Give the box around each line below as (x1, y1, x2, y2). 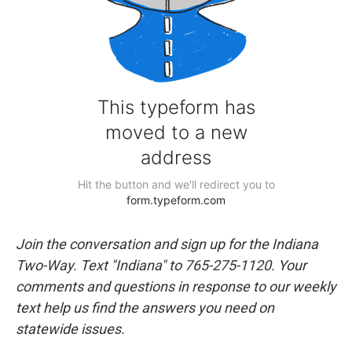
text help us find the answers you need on (16, 299, 274, 316)
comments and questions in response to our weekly (16, 278, 336, 295)
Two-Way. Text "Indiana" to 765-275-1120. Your (16, 257, 306, 273)
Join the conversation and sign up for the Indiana (16, 236, 318, 252)
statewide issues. (16, 321, 125, 337)
